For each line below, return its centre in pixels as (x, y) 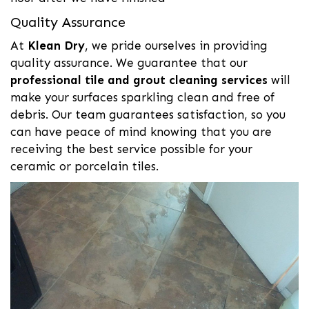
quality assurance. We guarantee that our (129, 62)
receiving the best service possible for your (131, 149)
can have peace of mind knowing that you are (141, 131)
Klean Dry (56, 45)
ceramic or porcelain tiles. (84, 166)
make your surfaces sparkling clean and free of (142, 97)
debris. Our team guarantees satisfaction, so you (148, 114)
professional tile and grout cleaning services (139, 80)
